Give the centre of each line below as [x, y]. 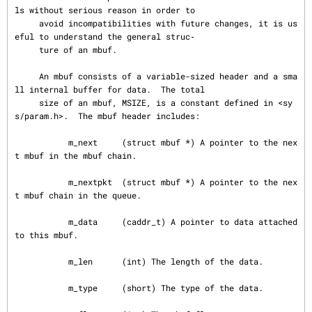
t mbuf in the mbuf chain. [76, 155]
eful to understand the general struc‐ [105, 36]
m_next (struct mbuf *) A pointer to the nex [41, 142]
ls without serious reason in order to [105, 10]
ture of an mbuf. [27, 49]
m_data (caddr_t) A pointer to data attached [41, 221]
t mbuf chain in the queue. [78, 195]
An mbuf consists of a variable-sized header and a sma [27, 76]
